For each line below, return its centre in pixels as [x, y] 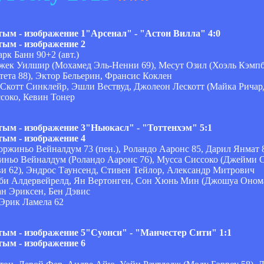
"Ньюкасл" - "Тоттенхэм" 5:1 [149, 127]
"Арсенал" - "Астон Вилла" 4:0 [153, 33]
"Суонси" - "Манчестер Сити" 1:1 [159, 232]
